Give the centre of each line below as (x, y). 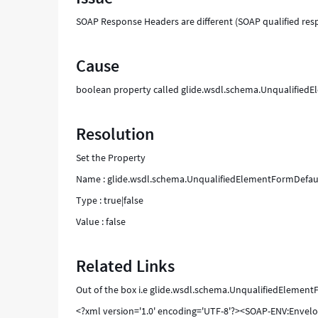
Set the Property (111, 158)
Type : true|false (110, 200)
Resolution (115, 134)
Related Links (126, 266)
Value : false (101, 221)
